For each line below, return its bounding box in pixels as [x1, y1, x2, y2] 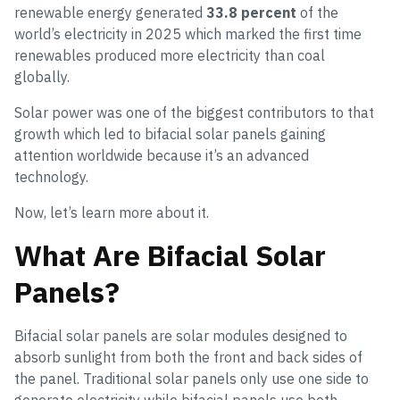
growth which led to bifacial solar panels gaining [14, 125, 326, 144]
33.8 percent [206, 4, 296, 22]
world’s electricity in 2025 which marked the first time [14, 25, 362, 44]
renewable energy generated [14, 4, 206, 22]
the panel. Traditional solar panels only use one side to [14, 370, 369, 388]
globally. [14, 68, 73, 87]
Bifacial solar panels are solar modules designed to [14, 327, 347, 346]
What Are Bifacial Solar [14, 237, 326, 275]
